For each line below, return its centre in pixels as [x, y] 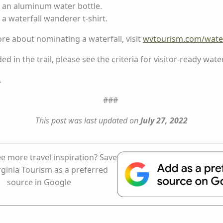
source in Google [39, 182]
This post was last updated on [88, 120]
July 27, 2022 [164, 120]
